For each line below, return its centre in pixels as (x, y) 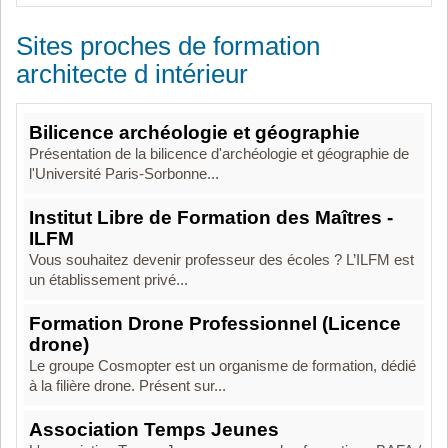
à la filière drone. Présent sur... (127, 386)
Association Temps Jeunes (154, 429)
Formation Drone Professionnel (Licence (215, 323)
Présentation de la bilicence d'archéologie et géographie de (219, 154)
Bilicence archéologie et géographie (194, 132)
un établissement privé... (108, 280)
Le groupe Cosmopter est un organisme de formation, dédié (222, 366)
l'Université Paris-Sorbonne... (124, 174)
